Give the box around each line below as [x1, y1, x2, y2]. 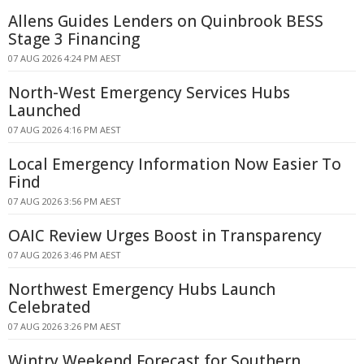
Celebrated [8, 297, 91, 318]
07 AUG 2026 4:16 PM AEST [8, 123, 121, 136]
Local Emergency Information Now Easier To [8, 154, 341, 175]
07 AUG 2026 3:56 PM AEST [8, 195, 121, 207]
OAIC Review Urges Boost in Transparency [8, 225, 322, 246]
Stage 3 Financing [8, 28, 140, 50]
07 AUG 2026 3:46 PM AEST [8, 249, 121, 261]
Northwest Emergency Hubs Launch [8, 279, 275, 300]
